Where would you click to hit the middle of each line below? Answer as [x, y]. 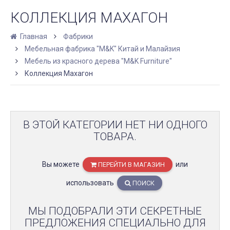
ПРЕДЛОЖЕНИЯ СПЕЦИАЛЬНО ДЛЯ [115, 223]
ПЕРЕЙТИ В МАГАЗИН [131, 165]
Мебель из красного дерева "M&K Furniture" [98, 61]
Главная [33, 36]
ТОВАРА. [115, 137]
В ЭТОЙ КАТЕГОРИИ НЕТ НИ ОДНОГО [115, 125]
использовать [91, 183]
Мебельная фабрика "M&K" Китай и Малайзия [102, 49]
